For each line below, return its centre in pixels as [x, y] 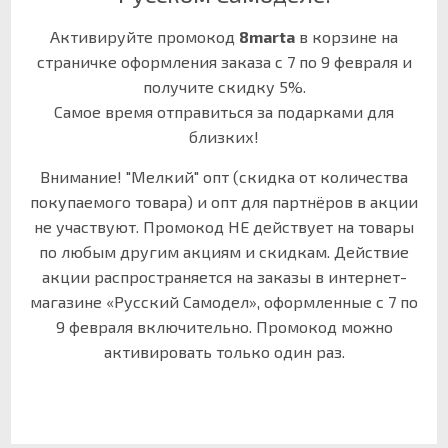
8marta [267, 37]
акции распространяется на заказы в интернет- [224, 277]
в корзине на [346, 37]
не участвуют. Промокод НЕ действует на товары [224, 227]
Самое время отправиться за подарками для [224, 112]
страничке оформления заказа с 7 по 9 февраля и [224, 62]
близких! [224, 137]
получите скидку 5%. [224, 87]
